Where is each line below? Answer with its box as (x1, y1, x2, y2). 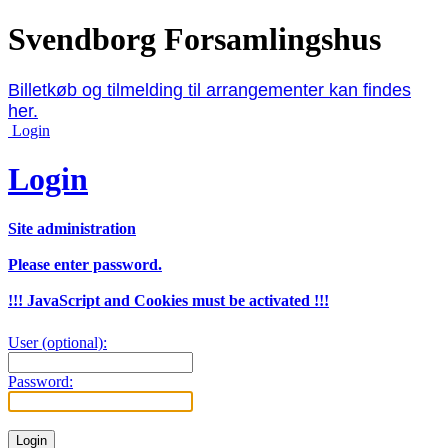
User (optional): (8, 333, 107, 351)
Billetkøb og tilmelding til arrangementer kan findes (8, 79, 411, 100)
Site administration (8, 219, 136, 237)
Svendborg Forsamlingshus (8, 21, 381, 58)
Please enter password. (8, 255, 162, 273)
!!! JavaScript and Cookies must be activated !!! (8, 291, 329, 309)
